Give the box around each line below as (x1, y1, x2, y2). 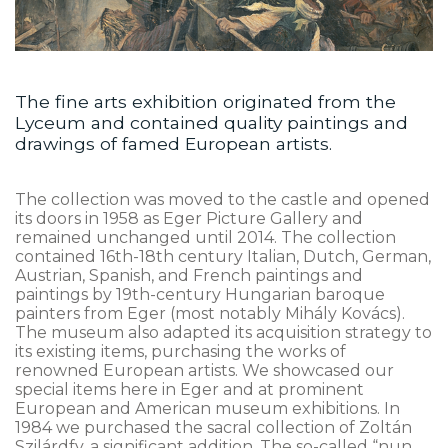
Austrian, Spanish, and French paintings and (15, 266, 363, 286)
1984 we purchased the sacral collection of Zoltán (15, 418, 412, 438)
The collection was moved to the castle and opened (15, 190, 430, 210)
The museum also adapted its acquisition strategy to (15, 323, 432, 343)
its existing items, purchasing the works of (15, 342, 346, 362)
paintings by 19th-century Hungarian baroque (15, 285, 385, 305)
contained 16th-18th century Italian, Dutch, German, (15, 247, 431, 267)
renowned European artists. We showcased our (15, 361, 394, 381)
